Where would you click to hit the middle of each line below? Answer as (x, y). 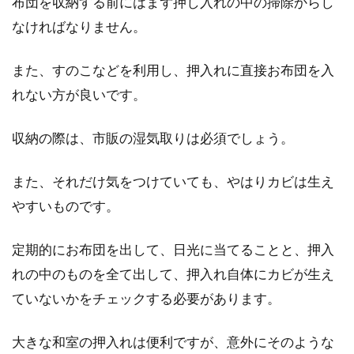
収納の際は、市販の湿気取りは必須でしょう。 (153, 138)
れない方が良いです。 (79, 94)
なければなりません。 (79, 26)
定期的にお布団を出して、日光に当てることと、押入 (173, 249)
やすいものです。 (66, 206)
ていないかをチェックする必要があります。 (146, 298)
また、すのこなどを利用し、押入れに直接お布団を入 (173, 70)
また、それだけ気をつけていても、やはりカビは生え (173, 181)
